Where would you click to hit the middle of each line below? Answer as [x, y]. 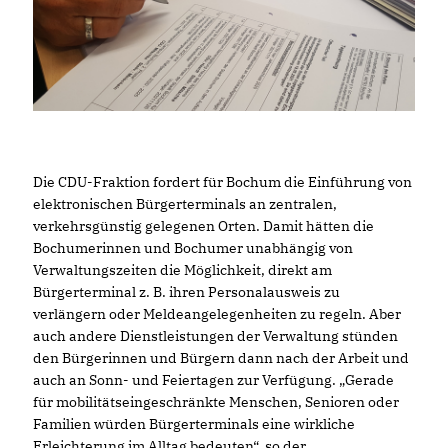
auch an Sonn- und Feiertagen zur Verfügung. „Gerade [213, 379]
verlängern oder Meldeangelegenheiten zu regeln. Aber [217, 313]
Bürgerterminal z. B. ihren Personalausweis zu [186, 291]
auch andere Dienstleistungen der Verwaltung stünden [215, 335]
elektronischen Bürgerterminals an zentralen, [185, 203]
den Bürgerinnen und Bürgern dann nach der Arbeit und [221, 357]
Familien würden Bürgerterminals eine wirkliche [194, 423]
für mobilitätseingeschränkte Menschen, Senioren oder [216, 401]
